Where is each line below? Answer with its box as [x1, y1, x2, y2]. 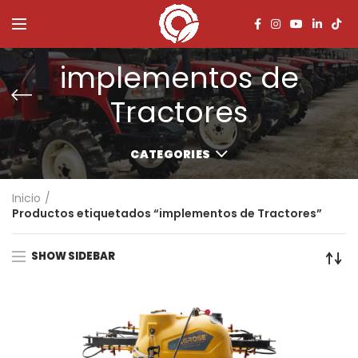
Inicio [12, 190, 41, 207]
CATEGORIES [130, 146, 211, 163]
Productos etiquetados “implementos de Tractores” [12, 205, 322, 222]
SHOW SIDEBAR [31, 248, 115, 264]
